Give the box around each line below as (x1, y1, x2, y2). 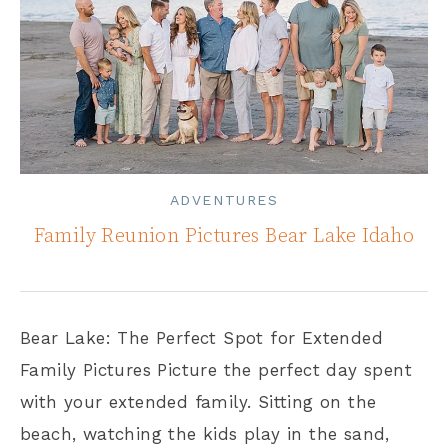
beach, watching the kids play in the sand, (20, 423, 390, 444)
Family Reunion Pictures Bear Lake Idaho (33, 223, 415, 249)
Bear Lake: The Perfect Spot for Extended (20, 327, 383, 348)
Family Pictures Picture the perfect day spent (20, 359, 412, 380)
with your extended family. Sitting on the (20, 391, 377, 412)
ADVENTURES (169, 191, 279, 208)
